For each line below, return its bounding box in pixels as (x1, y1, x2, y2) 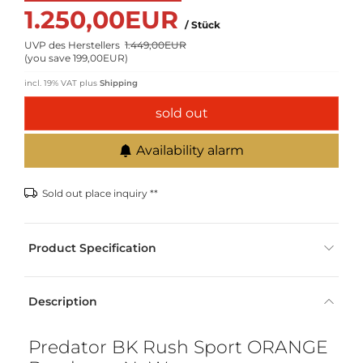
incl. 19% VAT (24, 78, 77, 88)
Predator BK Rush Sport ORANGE (28, 335, 328, 357)
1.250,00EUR (24, 4, 185, 35)
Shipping (100, 78, 138, 88)
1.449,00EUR (125, 38, 186, 51)
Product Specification (28, 240, 156, 255)
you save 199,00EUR (28, 51, 125, 64)
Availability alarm (136, 142, 245, 158)
